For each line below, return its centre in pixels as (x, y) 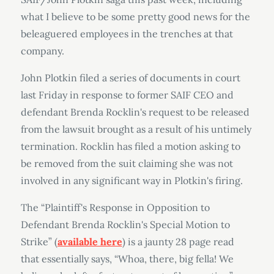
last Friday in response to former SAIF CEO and (127, 95)
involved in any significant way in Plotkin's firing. (131, 180)
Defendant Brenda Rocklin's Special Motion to (125, 224)
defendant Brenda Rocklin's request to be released (135, 112)
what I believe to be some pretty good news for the (135, 17)
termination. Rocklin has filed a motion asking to (130, 146)
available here (90, 242)
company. (43, 51)
